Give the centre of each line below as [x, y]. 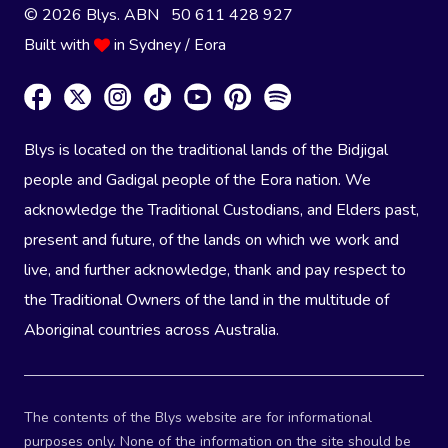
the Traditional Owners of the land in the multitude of [206, 299]
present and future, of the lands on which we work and [211, 239]
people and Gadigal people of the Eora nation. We [197, 179]
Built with [59, 45]
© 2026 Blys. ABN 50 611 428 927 [158, 15]
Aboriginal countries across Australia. [151, 329]
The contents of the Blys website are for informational [198, 417]
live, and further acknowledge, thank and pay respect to [215, 269]
